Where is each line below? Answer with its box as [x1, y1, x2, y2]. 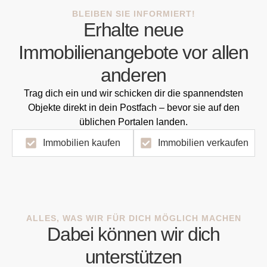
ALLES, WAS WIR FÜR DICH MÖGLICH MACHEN [26, 213, 241, 223]
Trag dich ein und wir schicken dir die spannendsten [24, 88, 243, 98]
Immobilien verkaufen [158, 138, 249, 148]
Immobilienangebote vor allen [18, 41, 249, 63]
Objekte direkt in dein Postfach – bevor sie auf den [27, 102, 240, 113]
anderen [101, 64, 166, 86]
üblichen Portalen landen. [79, 116, 188, 127]
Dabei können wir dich [47, 223, 220, 246]
